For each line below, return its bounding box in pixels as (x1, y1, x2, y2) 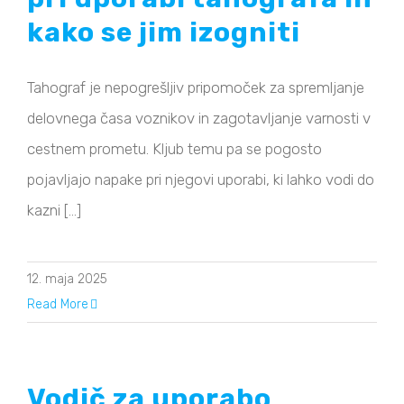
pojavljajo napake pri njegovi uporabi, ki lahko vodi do (27, 170, 374, 189)
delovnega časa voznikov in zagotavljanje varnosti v (27, 109, 371, 128)
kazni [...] (27, 201, 81, 220)
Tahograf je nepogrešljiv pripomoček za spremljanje (27, 78, 364, 97)
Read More (27, 297, 88, 313)
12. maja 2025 (27, 271, 107, 288)
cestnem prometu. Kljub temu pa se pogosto (27, 140, 322, 159)
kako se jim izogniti (27, 16, 300, 50)
